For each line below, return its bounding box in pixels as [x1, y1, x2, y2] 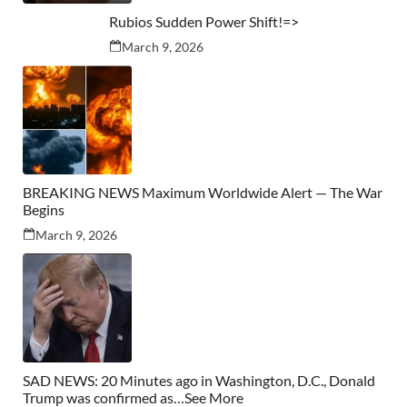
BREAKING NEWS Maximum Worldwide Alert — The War [23, 184, 382, 202]
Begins [23, 201, 65, 219]
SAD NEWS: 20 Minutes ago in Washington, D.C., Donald [23, 372, 375, 390]
